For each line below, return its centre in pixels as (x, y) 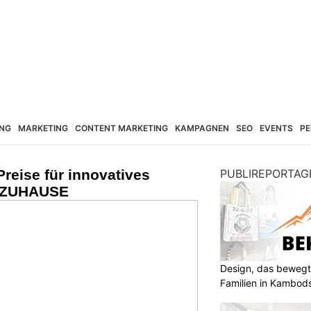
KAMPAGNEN (202, 128)
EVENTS (276, 128)
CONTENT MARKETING (121, 128)
